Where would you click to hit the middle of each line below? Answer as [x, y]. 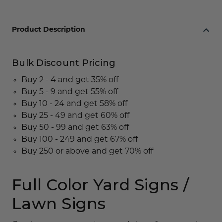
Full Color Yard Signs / [100, 184]
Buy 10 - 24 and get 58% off [75, 104]
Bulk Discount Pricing [64, 63]
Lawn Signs [59, 203]
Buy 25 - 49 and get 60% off [76, 116]
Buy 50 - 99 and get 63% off [75, 128]
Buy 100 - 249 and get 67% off [80, 139]
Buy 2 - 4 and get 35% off [70, 80]
